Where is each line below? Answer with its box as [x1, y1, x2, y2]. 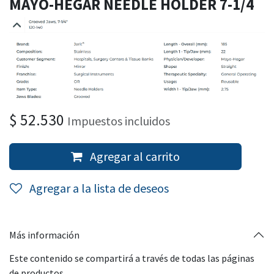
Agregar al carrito [87, 148, 180, 164]
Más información [9, 228, 80, 241]
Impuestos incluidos [67, 113, 170, 128]
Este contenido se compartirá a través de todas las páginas [9, 251, 254, 264]
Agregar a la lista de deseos [29, 180, 169, 196]
